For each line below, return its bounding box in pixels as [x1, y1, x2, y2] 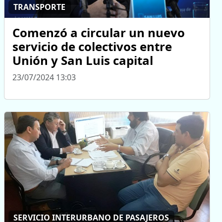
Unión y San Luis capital [12, 52, 153, 68]
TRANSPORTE [13, 1, 66, 13]
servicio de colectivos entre [12, 38, 172, 55]
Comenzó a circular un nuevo [12, 24, 185, 41]
